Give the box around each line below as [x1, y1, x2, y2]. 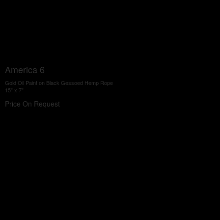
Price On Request [5, 99, 60, 109]
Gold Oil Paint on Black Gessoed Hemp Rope [5, 79, 113, 86]
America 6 [5, 63, 45, 76]
